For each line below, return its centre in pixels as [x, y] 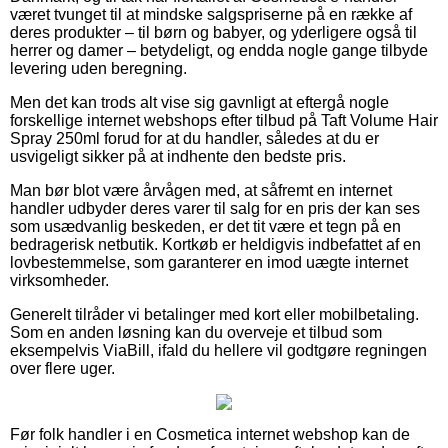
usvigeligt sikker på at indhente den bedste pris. [178, 156]
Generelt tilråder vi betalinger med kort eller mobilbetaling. [214, 314]
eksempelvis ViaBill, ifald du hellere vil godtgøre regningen [218, 350]
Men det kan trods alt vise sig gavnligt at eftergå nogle [199, 102]
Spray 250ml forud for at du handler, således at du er [194, 138]
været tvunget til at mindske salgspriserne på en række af [211, 14]
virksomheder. [59, 280]
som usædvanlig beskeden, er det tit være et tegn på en [205, 226]
